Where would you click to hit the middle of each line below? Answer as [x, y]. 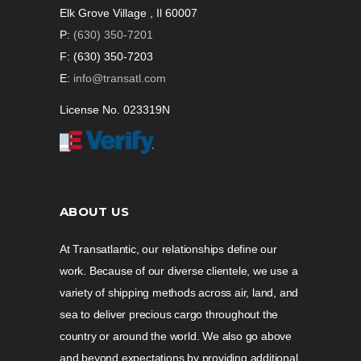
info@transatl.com [120, 78]
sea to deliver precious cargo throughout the [169, 314]
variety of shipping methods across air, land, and [179, 292]
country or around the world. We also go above [176, 336]
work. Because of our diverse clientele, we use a [179, 270]
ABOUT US [95, 211]
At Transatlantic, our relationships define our [168, 249]
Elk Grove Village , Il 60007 [129, 13]
